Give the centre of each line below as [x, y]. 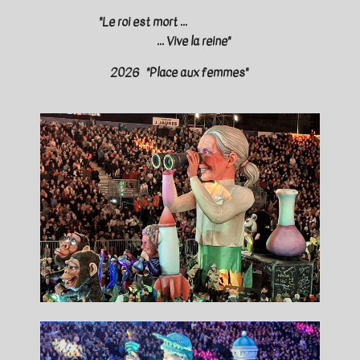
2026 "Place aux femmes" [180, 73]
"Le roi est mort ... [208, 22]
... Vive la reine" [179, 41]
